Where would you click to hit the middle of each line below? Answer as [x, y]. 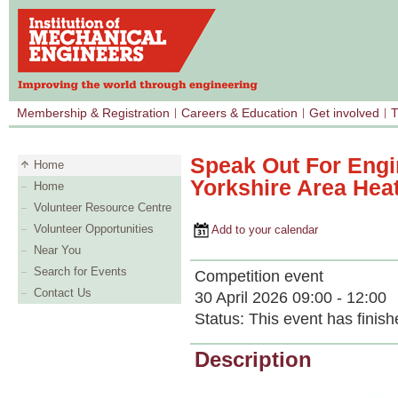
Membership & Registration [93, 113]
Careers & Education [239, 113]
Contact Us [63, 293]
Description [253, 360]
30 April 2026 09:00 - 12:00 [291, 297]
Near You [57, 250]
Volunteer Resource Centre [103, 207]
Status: [222, 318]
